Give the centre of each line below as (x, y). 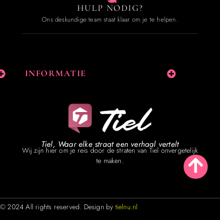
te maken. (110, 160)
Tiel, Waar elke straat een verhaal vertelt (110, 144)
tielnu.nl (126, 207)
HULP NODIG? (110, 8)
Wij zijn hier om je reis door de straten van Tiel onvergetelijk (110, 150)
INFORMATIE (55, 73)
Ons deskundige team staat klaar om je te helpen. (110, 19)
